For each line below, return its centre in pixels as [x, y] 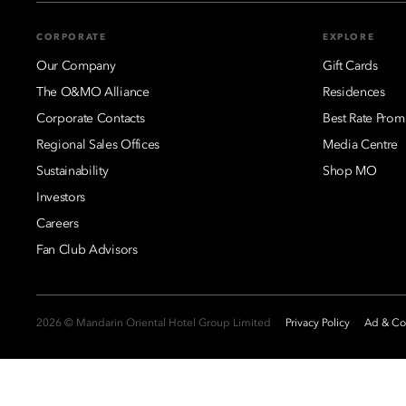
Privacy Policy [318, 323]
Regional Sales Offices [98, 145]
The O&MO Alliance [93, 92]
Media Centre [361, 145]
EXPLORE [349, 37]
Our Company [76, 66]
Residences [354, 92]
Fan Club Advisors [87, 250]
